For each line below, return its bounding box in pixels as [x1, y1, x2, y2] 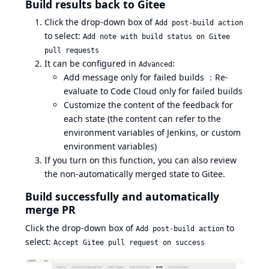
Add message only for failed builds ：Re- [64, 71, 228, 83]
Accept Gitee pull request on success [53, 238, 205, 247]
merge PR [25, 202, 76, 217]
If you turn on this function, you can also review [44, 154, 237, 166]
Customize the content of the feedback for [64, 99, 233, 111]
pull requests [44, 46, 99, 55]
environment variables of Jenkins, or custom [64, 127, 241, 139]
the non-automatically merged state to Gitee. [44, 168, 225, 180]
